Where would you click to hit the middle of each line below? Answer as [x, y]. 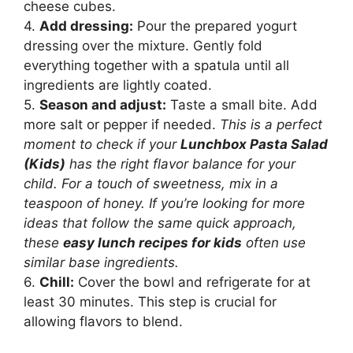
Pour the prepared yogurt [215, 26]
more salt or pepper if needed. [122, 125]
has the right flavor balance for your [180, 164]
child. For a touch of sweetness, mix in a [151, 184]
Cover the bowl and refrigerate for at [192, 282]
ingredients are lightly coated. [118, 85]
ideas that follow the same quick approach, [160, 223]
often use [274, 243]
